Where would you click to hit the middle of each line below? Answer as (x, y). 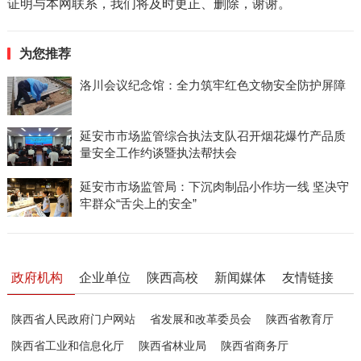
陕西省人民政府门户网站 (73, 320)
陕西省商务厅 (254, 346)
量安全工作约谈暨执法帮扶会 (158, 153)
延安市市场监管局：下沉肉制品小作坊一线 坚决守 (214, 187)
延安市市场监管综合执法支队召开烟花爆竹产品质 (212, 136)
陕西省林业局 (172, 346)
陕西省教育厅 (299, 320)
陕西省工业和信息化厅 (67, 346)
